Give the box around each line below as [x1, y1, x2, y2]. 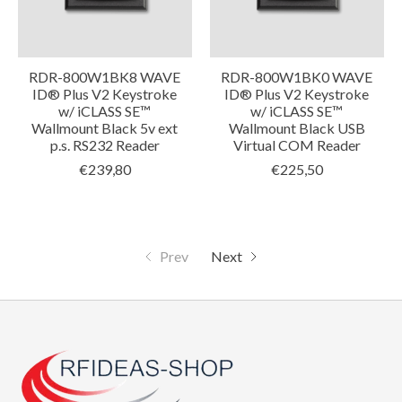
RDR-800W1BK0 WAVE [221, 68, 373, 86]
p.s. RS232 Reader [49, 136, 160, 154]
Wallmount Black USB [228, 119, 365, 137]
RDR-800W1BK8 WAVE [29, 68, 181, 86]
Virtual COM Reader [232, 136, 361, 154]
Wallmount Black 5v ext [31, 119, 179, 137]
